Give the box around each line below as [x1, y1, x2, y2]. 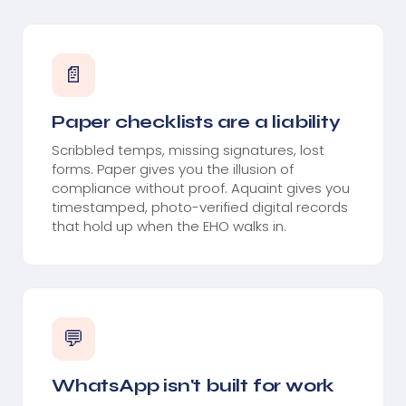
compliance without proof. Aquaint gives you [52, 178, 350, 198]
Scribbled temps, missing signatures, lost [52, 140, 324, 159]
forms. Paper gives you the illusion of [52, 159, 294, 179]
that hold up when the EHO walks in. [52, 216, 286, 236]
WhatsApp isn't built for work [52, 373, 335, 397]
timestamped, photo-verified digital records [52, 197, 348, 217]
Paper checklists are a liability [52, 110, 341, 133]
